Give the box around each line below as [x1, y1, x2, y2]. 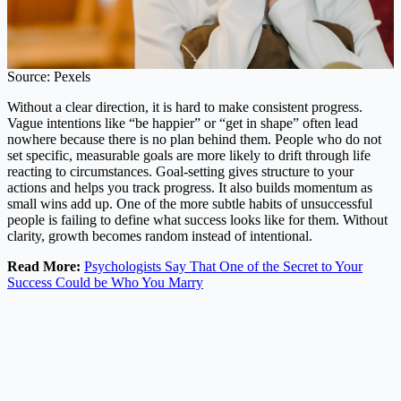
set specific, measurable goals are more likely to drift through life [7, 147, 371, 163]
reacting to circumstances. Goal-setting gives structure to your [7, 163, 354, 179]
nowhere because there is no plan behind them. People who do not [7, 131, 381, 147]
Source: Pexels [7, 68, 90, 84]
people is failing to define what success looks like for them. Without [7, 211, 388, 227]
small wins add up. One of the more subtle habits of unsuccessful [7, 195, 372, 211]
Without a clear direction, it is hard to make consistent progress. [7, 98, 363, 115]
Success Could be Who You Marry [7, 274, 203, 290]
